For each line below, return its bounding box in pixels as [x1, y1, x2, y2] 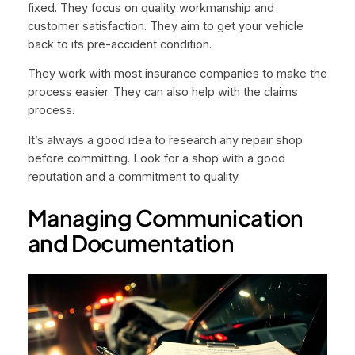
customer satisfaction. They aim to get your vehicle [27, 18, 303, 33]
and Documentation [27, 228, 235, 257]
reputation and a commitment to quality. [27, 170, 240, 185]
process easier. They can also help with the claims [27, 85, 298, 100]
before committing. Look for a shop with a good [27, 151, 285, 166]
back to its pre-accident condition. [27, 36, 212, 52]
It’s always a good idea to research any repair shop [27, 133, 303, 148]
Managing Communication [27, 203, 303, 231]
